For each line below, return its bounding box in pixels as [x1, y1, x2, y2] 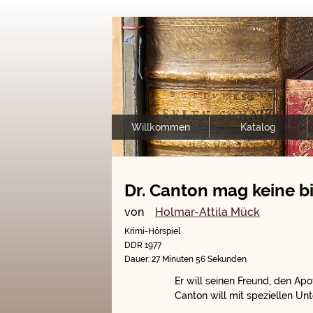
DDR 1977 [124, 240, 161, 250]
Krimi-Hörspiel [124, 226, 180, 236]
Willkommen [131, 122, 190, 133]
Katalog [240, 122, 276, 133]
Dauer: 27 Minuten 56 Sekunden [124, 254, 247, 264]
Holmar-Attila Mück [155, 205, 260, 219]
